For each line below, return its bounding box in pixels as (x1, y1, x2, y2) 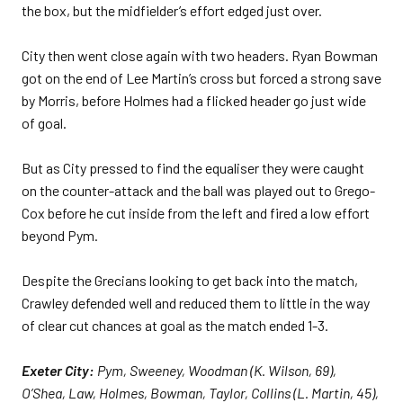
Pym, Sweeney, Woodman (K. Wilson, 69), (94, 362, 336, 379)
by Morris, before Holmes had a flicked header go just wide (22, 92, 366, 109)
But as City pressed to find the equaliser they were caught (22, 159, 364, 176)
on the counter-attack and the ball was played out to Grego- (22, 182, 375, 199)
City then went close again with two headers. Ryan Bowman (22, 47, 378, 64)
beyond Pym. (22, 227, 98, 244)
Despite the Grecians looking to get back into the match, (22, 272, 358, 289)
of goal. (22, 114, 67, 131)
